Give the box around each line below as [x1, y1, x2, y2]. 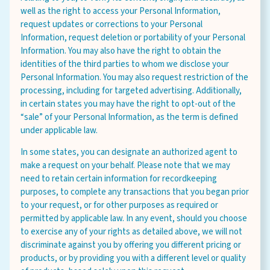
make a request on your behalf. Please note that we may [20, 159, 230, 172]
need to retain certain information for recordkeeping [20, 172, 217, 185]
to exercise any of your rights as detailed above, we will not [20, 225, 242, 238]
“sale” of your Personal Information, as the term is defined [20, 111, 238, 124]
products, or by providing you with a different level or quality [20, 252, 246, 265]
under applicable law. [20, 124, 98, 137]
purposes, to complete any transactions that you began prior [20, 186, 249, 198]
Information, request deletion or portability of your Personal [20, 31, 245, 44]
